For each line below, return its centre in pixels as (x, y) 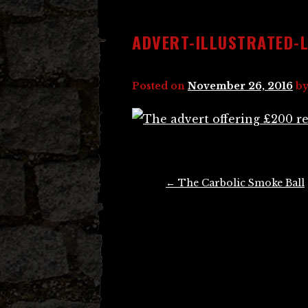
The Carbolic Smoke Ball (240, 183)
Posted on (160, 86)
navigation (157, 202)
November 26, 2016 (240, 86)
